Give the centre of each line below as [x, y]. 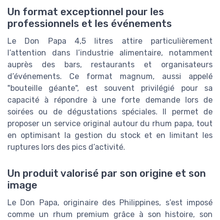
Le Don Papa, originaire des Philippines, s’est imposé [110, 202]
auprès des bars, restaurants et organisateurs [110, 64]
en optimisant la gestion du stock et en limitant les [110, 135]
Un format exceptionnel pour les [86, 12]
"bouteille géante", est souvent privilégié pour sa [110, 88]
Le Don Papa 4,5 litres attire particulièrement [110, 41]
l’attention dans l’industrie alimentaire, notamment [110, 53]
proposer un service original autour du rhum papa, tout [110, 123]
